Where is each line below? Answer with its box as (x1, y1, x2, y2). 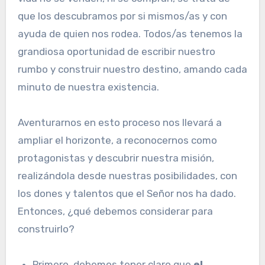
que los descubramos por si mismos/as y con (17, 10, 227, 22)
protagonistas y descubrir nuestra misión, (17, 152, 214, 164)
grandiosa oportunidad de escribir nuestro (17, 46, 215, 58)
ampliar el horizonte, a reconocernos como (17, 134, 217, 147)
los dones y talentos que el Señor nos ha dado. (17, 188, 236, 200)
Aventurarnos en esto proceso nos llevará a (17, 117, 222, 129)
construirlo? (17, 223, 75, 235)
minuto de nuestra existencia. (17, 81, 161, 93)
